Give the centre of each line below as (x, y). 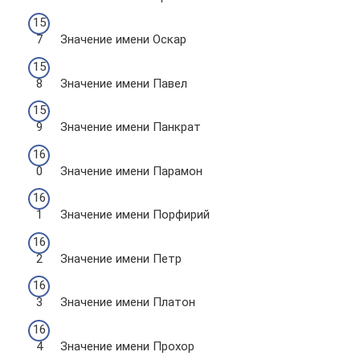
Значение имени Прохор (127, 346)
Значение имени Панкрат (131, 127)
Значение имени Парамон (131, 171)
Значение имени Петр (121, 258)
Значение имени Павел (124, 83)
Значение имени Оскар (123, 39)
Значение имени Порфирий (135, 215)
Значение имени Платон (128, 302)
